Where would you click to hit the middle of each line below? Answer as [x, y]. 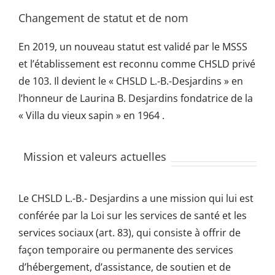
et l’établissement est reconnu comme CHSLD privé [137, 64]
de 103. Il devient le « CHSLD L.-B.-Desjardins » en [130, 81]
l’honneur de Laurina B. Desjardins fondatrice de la [135, 99]
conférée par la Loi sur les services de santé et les [132, 216]
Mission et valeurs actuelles [95, 157]
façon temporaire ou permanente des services [126, 250]
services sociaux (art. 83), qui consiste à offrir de [129, 233]
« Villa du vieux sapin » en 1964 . [91, 116]
